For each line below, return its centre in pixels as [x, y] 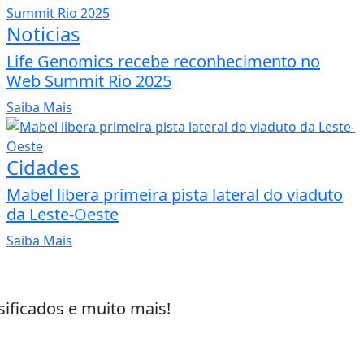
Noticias [43, 33]
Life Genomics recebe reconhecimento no [163, 61]
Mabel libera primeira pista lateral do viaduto [175, 194]
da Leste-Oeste [63, 214]
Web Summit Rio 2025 [89, 80]
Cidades [43, 167]
